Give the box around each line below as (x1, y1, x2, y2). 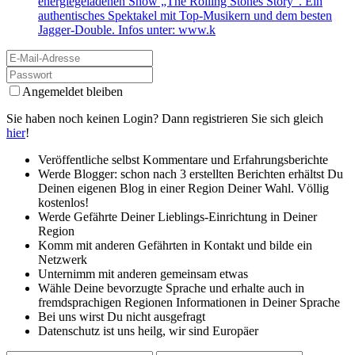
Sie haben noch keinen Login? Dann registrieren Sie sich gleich (6, 112, 323, 126)
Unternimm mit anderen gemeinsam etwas (38, 267, 248, 281)
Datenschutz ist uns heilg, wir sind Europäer (38, 324, 258, 338)
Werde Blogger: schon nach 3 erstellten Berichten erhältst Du (38, 167, 343, 181)
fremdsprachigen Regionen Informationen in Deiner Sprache (38, 296, 340, 310)
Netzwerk (38, 253, 87, 267)
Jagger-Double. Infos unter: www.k (38, 23, 216, 37)
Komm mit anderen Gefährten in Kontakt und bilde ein (38, 239, 312, 253)
